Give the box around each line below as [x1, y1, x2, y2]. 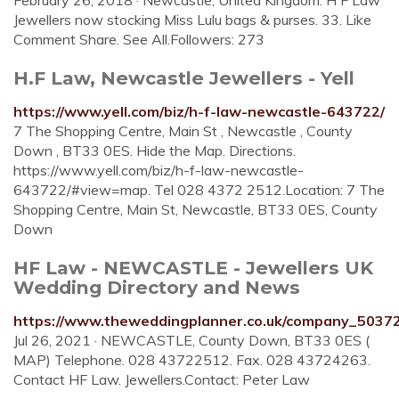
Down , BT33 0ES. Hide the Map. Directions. [13, 142, 296, 159]
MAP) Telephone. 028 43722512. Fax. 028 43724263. [13, 351, 370, 369]
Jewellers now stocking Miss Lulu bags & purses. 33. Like [13, 11, 371, 28]
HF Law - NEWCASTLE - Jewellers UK [13, 256, 373, 279]
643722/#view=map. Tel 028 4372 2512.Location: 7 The [13, 181, 385, 199]
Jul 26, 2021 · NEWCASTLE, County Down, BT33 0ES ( [13, 331, 370, 349]
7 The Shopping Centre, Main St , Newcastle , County [13, 122, 353, 140]
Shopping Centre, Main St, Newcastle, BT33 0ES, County [13, 200, 378, 218]
